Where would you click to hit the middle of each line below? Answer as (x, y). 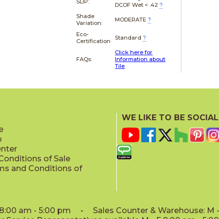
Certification (94, 41)
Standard (128, 37)
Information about (140, 59)
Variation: (89, 23)
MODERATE (131, 19)
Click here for (134, 52)
